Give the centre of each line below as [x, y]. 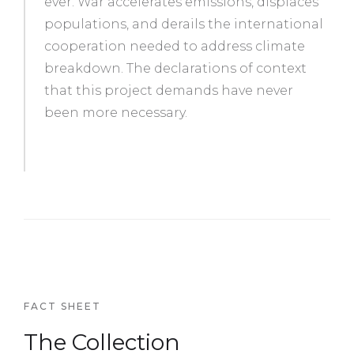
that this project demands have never [169, 90]
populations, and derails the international [184, 24]
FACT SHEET [62, 306]
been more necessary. [116, 112]
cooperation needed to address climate [175, 46]
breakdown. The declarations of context [175, 68]
